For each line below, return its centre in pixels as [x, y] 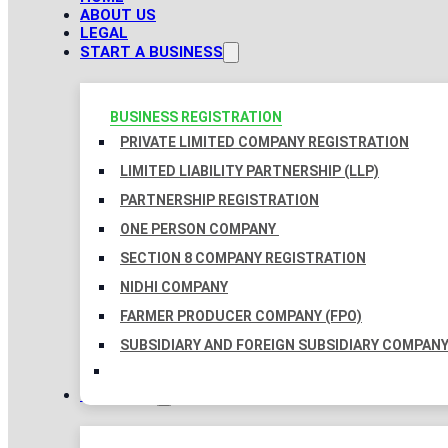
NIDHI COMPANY [174, 287]
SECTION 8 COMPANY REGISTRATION [243, 258]
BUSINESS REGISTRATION [196, 117]
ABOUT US [118, 15]
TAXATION [118, 395]
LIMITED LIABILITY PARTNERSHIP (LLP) [249, 171]
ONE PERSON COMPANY [199, 229]
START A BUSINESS [151, 52]
